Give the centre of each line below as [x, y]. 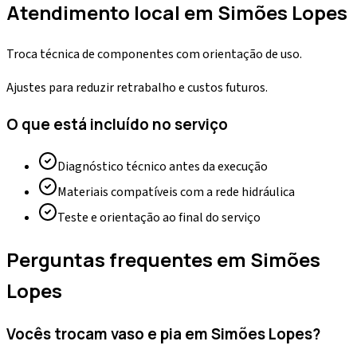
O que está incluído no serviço [117, 125]
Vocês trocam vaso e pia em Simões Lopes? [163, 333]
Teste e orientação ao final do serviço [159, 218]
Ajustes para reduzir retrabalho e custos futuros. [137, 87]
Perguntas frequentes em [128, 259]
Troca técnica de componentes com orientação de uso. [154, 54]
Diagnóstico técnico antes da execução [163, 167]
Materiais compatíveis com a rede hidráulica [176, 192]
